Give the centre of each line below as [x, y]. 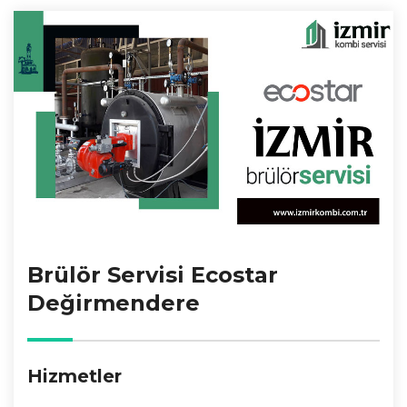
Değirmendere [114, 303]
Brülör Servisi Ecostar [153, 274]
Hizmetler [74, 376]
